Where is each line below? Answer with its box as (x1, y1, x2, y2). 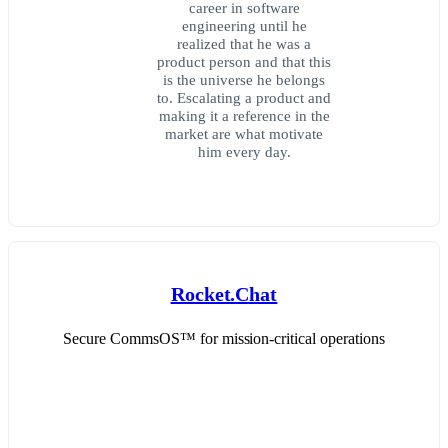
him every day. (197, 142, 291, 160)
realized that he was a (177, 34, 311, 52)
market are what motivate (165, 124, 323, 142)
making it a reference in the (158, 106, 330, 124)
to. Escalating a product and (157, 88, 331, 106)
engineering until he (181, 16, 307, 34)
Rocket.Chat (170, 283, 278, 306)
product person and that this (157, 52, 331, 70)
